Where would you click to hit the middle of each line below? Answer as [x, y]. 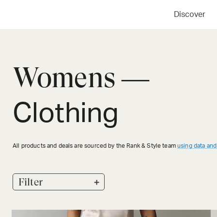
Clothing [66, 114]
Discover [189, 15]
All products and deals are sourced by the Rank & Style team [94, 146]
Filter [31, 182]
